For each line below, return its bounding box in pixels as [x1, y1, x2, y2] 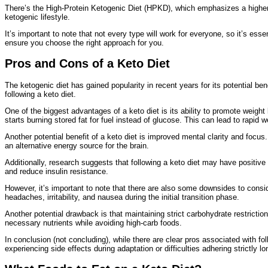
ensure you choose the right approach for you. [5, 38, 164, 48]
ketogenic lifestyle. [5, 13, 70, 22]
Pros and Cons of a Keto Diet [5, 57, 170, 71]
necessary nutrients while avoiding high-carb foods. [5, 218, 182, 227]
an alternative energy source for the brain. [5, 141, 149, 150]
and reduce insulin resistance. [5, 166, 108, 176]
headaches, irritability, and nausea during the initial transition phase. [5, 192, 239, 202]
